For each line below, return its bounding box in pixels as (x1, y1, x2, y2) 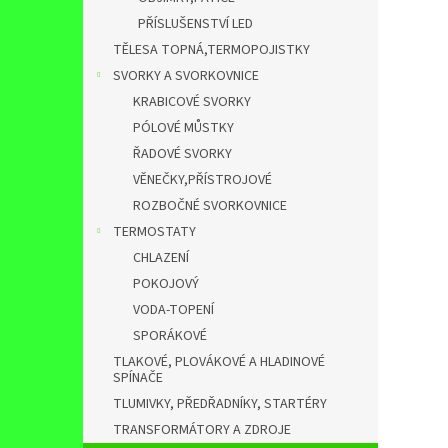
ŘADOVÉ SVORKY (133, 144, 232, 164)
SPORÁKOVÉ (133, 326, 207, 346)
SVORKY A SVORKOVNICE (113, 66, 259, 86)
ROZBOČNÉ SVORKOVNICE (133, 196, 287, 216)
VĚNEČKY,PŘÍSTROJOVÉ (133, 170, 272, 190)
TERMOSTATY (113, 222, 196, 242)
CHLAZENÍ (133, 248, 189, 268)
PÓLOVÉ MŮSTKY (133, 118, 234, 138)
